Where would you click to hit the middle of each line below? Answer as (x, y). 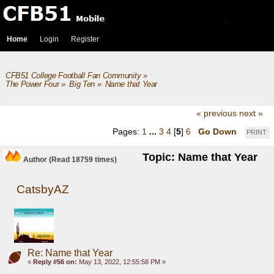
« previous (216, 113)
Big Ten (82, 84)
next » (251, 113)
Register (85, 39)
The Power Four (32, 84)
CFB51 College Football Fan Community (73, 76)
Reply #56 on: (55, 261)
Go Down (217, 131)
